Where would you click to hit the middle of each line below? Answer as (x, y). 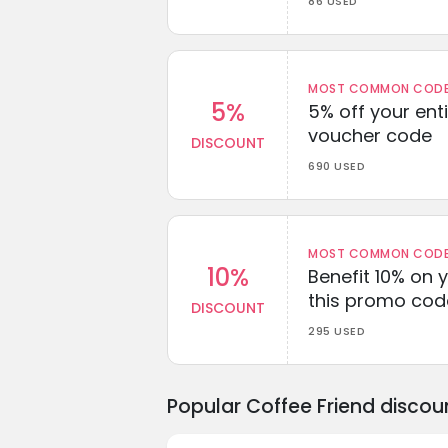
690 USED (336, 165)
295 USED (336, 330)
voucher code (370, 135)
